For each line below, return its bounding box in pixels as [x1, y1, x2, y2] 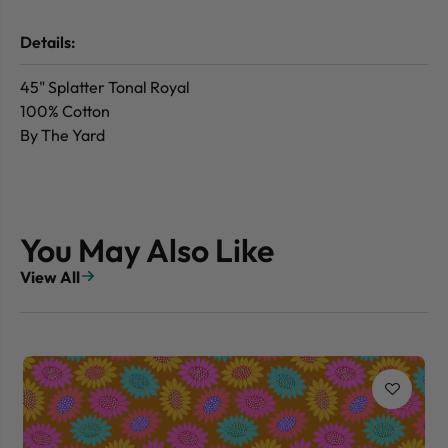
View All [20, 267, 80, 288]
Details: [20, 32, 76, 53]
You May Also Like [20, 230, 274, 271]
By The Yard [20, 125, 105, 146]
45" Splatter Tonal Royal [20, 77, 190, 98]
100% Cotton [20, 101, 110, 122]
